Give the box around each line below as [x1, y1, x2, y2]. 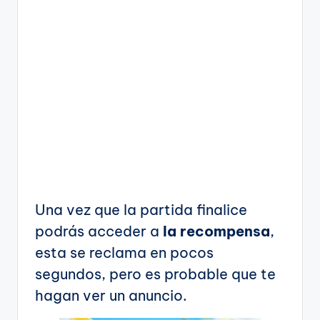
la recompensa [163, 221, 270, 240]
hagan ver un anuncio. [35, 286, 187, 304]
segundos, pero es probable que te [35, 264, 276, 283]
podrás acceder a [35, 221, 163, 240]
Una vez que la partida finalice [35, 200, 247, 219]
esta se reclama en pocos [35, 243, 214, 261]
